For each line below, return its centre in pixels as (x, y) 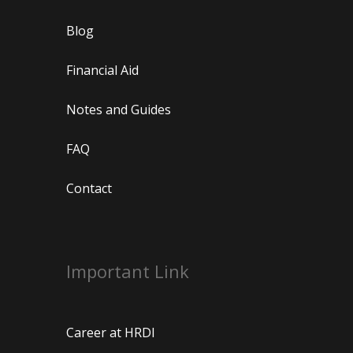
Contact (89, 188)
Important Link (128, 271)
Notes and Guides (119, 110)
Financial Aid (102, 70)
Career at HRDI (111, 333)
